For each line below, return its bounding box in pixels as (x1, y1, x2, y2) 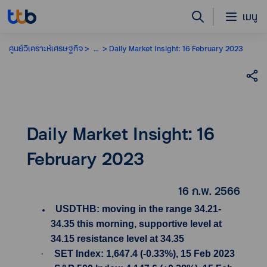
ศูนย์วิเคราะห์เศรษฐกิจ (9, 42, 83, 54)
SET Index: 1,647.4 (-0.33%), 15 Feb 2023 (54, 249, 235, 259)
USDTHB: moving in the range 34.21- (51, 204, 221, 214)
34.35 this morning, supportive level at (51, 219, 222, 229)
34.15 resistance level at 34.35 (51, 234, 184, 244)
